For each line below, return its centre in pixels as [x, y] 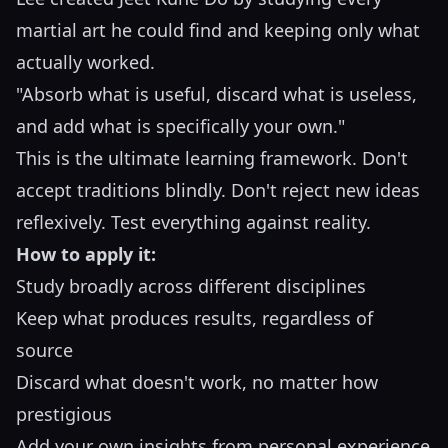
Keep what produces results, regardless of [194, 318]
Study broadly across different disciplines [191, 286]
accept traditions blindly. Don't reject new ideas [218, 190]
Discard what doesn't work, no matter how [197, 382]
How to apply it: [86, 254]
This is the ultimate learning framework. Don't [212, 158]
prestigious [64, 414]
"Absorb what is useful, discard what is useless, [216, 94]
